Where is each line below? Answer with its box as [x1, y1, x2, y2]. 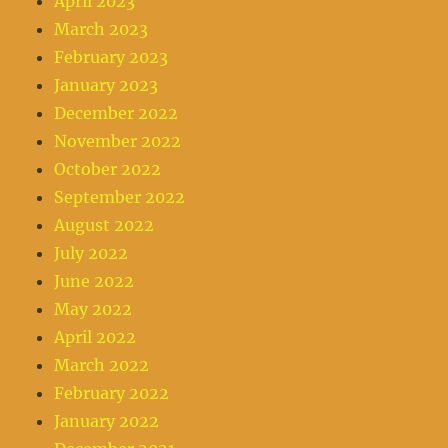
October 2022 [54, 159, 162, 180]
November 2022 [54, 131, 182, 152]
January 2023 [54, 75, 159, 96]
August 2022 [54, 215, 155, 236]
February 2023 [54, 47, 169, 68]
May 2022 [54, 299, 133, 320]
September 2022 [54, 187, 186, 208]
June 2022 [54, 271, 135, 292]
